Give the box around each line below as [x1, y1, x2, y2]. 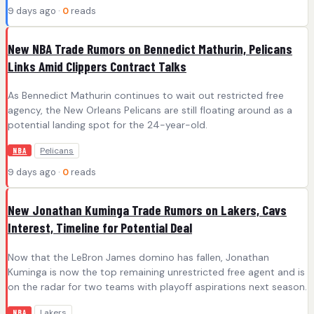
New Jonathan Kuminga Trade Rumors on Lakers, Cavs [8, 201, 287, 218]
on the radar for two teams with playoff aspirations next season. [8, 280, 307, 293]
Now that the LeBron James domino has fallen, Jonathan [8, 250, 269, 264]
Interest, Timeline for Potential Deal [8, 219, 192, 235]
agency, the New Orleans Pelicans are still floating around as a [8, 104, 292, 117]
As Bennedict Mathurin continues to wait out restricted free [8, 89, 284, 102]
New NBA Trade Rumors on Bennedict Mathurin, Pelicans [8, 40, 292, 57]
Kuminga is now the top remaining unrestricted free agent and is [8, 265, 305, 278]
